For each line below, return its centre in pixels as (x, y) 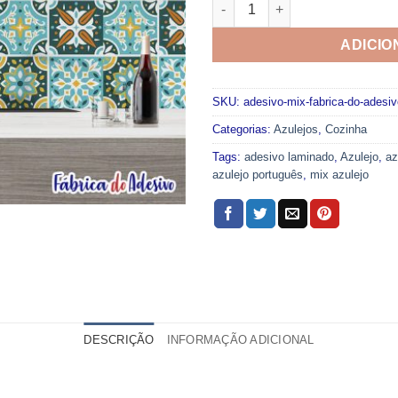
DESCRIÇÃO (119, 339)
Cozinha (346, 129)
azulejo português (258, 174)
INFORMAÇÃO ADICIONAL (240, 339)
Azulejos (296, 129)
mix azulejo (339, 174)
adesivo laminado (289, 156)
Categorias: (243, 129)
